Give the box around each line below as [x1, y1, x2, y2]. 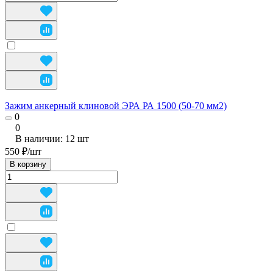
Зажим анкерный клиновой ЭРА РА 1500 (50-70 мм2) [5, 100, 227, 111]
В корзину [10, 159, 46, 169]
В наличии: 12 [15, 133, 77, 144]
